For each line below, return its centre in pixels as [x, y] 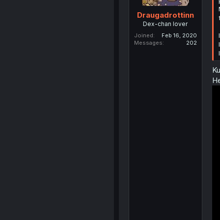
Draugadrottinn [165, 15]
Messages [148, 42]
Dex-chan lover [165, 24]
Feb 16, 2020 [179, 35]
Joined [143, 35]
